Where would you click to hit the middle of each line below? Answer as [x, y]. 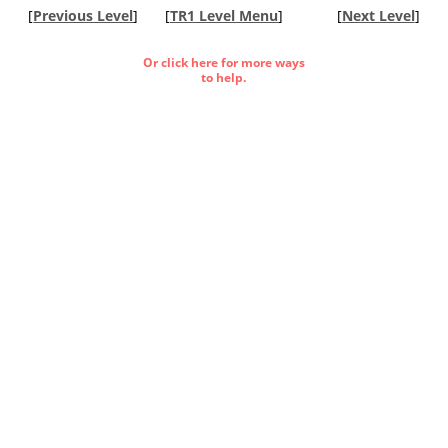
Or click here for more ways [223, 62]
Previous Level [83, 15]
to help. [224, 77]
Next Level [378, 15]
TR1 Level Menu [223, 15]
